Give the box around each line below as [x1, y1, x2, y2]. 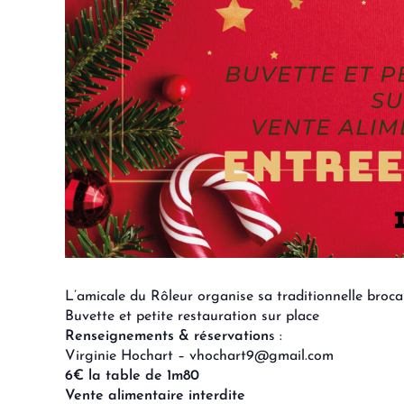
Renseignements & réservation [65, 328, 269, 344]
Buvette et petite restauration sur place [65, 308, 319, 324]
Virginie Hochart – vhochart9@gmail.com [65, 348, 334, 363]
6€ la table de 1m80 [65, 368, 199, 383]
